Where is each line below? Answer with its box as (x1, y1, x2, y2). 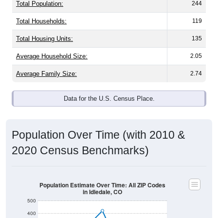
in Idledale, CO (83, 187, 122, 197)
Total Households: (16, 18, 67, 25)
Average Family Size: (16, 70, 77, 78)
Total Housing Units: (16, 35, 73, 43)
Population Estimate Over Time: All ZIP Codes (39, 181, 165, 189)
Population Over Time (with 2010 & (12, 128, 185, 142)
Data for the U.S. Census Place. (63, 95, 155, 103)
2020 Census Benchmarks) (12, 144, 149, 157)
